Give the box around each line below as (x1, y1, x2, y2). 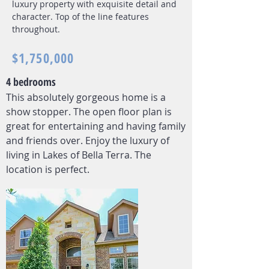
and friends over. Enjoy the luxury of (6, 134, 169, 147)
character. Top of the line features (12, 11, 149, 22)
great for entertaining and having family (6, 119, 186, 133)
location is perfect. (6, 163, 92, 176)
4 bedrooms (6, 74, 56, 89)
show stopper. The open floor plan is (6, 105, 172, 118)
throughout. (12, 23, 60, 35)
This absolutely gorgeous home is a (6, 91, 166, 104)
